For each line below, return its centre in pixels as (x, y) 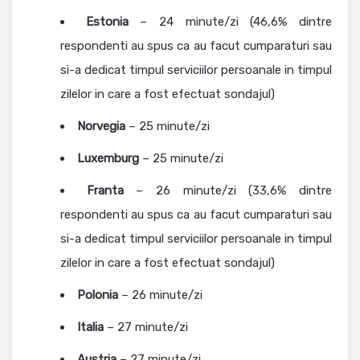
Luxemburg (108, 159)
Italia (90, 327)
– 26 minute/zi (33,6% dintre (228, 191)
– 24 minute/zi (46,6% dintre (230, 22)
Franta (105, 191)
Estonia (107, 22)
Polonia (98, 295)
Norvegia (101, 127)
